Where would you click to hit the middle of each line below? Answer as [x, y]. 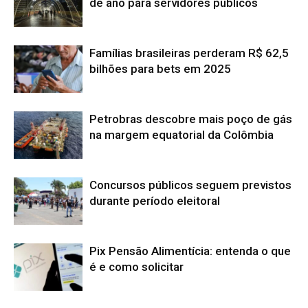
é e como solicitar [136, 266]
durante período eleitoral [155, 200]
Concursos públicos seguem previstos [190, 185]
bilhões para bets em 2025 [160, 68]
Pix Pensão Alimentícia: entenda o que [190, 251]
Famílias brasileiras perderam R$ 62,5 [189, 53]
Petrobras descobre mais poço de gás [191, 119]
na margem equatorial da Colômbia [181, 134]
